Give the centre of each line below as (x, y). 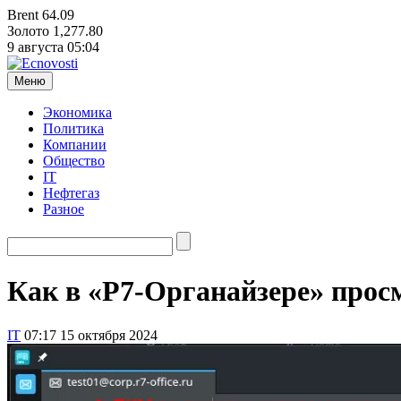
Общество (74, 161)
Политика (73, 128)
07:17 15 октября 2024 (91, 335)
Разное (64, 209)
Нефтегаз (71, 193)
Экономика (77, 112)
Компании (75, 145)
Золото (28, 31)
